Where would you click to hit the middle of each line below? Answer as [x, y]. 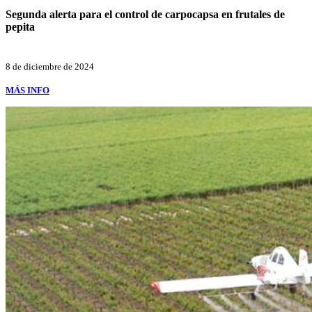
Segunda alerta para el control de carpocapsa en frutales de [145, 15]
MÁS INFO [28, 90]
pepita [20, 27]
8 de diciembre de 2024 [50, 66]
